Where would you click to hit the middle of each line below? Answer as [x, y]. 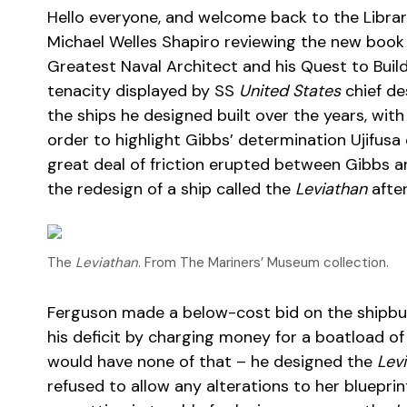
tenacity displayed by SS [143, 91]
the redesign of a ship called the [171, 189]
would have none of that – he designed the [212, 362]
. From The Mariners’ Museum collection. [263, 263]
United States [290, 91]
